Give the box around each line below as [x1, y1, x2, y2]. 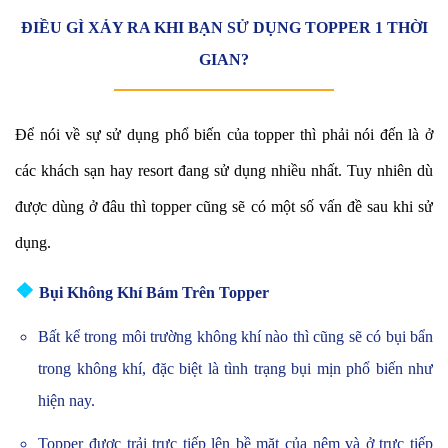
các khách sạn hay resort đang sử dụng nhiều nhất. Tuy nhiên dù [15, 161, 433, 179]
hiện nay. [38, 391, 96, 409]
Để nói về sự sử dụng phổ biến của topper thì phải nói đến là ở [15, 125, 433, 143]
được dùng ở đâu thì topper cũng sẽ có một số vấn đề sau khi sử [15, 197, 433, 215]
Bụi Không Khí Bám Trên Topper [39, 283, 269, 301]
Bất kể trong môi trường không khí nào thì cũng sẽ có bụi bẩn [38, 327, 433, 345]
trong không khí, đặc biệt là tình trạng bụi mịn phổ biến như [38, 359, 433, 377]
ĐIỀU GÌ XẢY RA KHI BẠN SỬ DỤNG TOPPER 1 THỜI [20, 18, 428, 36]
